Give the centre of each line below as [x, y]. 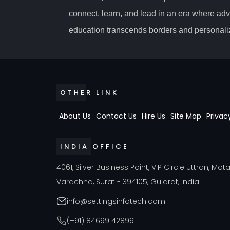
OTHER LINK [89, 92]
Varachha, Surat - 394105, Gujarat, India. [129, 181]
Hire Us [154, 116]
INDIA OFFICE [94, 146]
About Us [75, 116]
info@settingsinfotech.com [116, 201]
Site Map [186, 116]
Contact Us [116, 116]
